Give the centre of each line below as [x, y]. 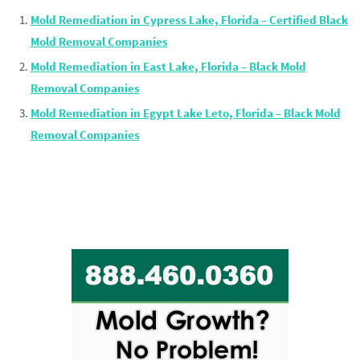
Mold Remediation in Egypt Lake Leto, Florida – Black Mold [185, 113]
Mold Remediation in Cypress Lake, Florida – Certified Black [189, 20]
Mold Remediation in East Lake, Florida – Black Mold [168, 67]
